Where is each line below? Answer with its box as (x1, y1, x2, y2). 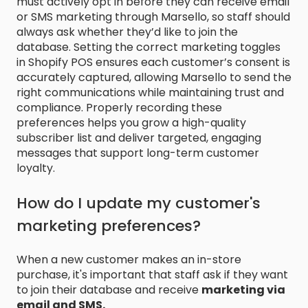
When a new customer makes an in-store (16, 252, 241, 268)
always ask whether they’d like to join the (16, 24, 238, 41)
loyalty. (16, 160, 55, 177)
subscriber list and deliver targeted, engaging (16, 130, 261, 146)
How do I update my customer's (16, 192, 261, 214)
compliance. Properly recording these (16, 100, 222, 116)
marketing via (201, 282, 285, 298)
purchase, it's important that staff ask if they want (16, 267, 288, 283)
